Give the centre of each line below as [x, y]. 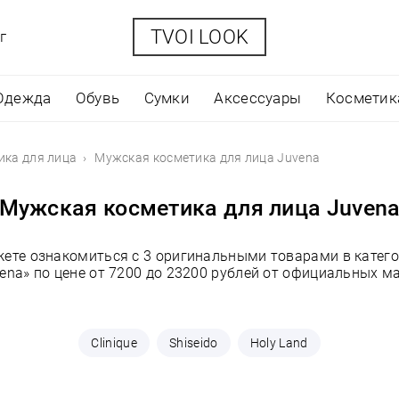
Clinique [114, 343]
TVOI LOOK [199, 37]
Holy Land [279, 343]
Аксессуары [258, 98]
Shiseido [194, 343]
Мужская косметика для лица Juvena [208, 158]
